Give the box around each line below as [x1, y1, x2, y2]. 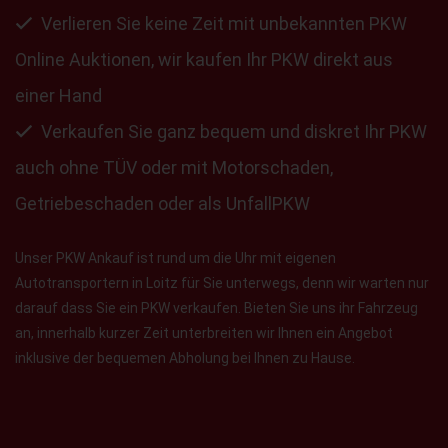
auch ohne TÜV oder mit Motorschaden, [15, 156, 333, 178]
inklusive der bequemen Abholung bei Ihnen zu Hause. [15, 349, 355, 366]
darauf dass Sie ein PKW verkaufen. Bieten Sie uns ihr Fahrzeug [15, 299, 418, 316]
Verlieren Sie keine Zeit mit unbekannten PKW [41, 12, 407, 34]
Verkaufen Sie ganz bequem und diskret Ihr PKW [41, 120, 427, 142]
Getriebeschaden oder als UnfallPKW [15, 192, 310, 214]
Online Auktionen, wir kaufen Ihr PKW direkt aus [15, 48, 393, 70]
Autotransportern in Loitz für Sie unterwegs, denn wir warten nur [15, 274, 429, 291]
